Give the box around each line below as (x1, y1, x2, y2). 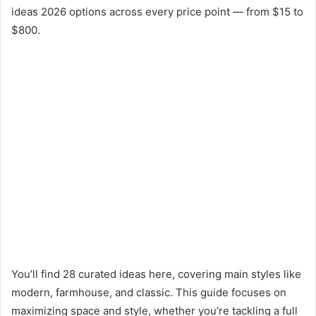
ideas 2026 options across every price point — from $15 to (11, 4, 303, 18)
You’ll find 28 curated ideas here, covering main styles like (11, 267, 301, 281)
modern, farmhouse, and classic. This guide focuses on (11, 285, 286, 299)
